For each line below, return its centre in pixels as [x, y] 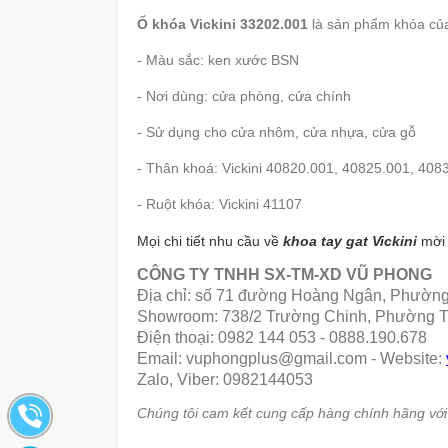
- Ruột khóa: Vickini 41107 [219, 204]
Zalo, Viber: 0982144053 [225, 380]
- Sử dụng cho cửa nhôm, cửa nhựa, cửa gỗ [276, 132]
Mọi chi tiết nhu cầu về [210, 241]
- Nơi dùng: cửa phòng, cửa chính [244, 96]
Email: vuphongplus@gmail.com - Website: [291, 359]
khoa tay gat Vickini [350, 241]
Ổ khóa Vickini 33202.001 [224, 24]
